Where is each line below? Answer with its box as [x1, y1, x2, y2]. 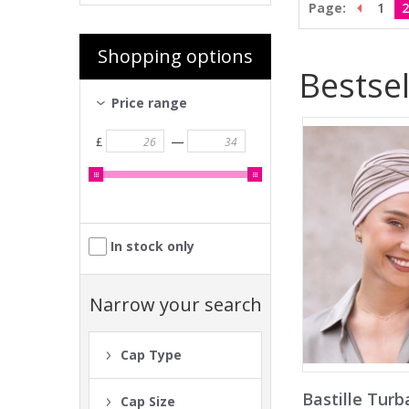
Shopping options [98, 44, 253, 68]
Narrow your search [89, 292, 262, 317]
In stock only [110, 237, 194, 255]
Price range [111, 94, 187, 111]
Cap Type [121, 346, 182, 363]
